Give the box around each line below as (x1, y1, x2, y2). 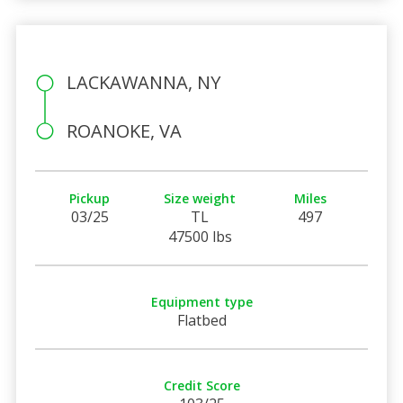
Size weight (164, 189, 237, 207)
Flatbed (176, 309, 227, 330)
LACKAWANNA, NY (66, 69, 220, 94)
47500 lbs (167, 226, 232, 246)
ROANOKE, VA (66, 118, 182, 143)
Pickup (69, 189, 111, 207)
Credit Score (163, 376, 240, 394)
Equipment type (150, 292, 253, 310)
